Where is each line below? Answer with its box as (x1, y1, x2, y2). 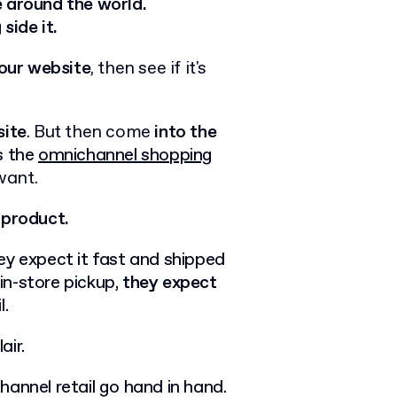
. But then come (26, 121, 155, 144)
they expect (122, 271, 217, 295)
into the (154, 121, 217, 144)
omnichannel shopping (38, 144, 214, 167)
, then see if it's (90, 57, 207, 81)
